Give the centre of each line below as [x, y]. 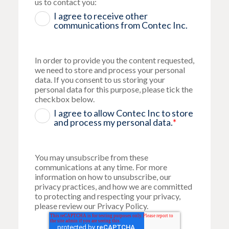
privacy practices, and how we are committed [113, 186]
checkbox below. [65, 99]
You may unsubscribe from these [91, 157]
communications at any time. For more [101, 167]
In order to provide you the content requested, [114, 60]
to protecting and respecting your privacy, [108, 196]
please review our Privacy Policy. [91, 205]
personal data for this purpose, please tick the [114, 89]
